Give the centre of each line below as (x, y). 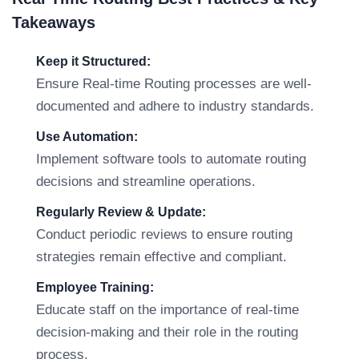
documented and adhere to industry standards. (175, 106)
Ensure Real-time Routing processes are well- (174, 84)
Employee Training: (95, 287)
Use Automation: (87, 137)
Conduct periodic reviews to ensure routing (164, 234)
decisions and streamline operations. (146, 182)
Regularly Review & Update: (121, 212)
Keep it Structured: (93, 61)
